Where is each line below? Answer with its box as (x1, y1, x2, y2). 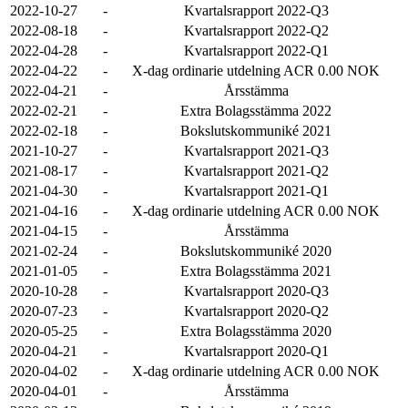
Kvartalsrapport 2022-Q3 (183, 3, 329, 18)
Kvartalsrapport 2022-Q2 (183, 23, 329, 38)
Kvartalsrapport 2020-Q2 (183, 303, 329, 319)
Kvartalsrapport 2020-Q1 (183, 343, 329, 359)
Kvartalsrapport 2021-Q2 (183, 163, 329, 178)
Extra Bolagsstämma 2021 (180, 263, 331, 279)
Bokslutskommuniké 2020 (180, 243, 331, 259)
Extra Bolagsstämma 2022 (180, 103, 331, 118)
